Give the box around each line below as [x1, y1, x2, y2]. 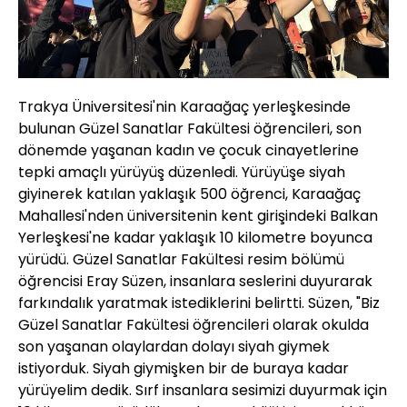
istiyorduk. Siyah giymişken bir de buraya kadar [18, 357, 349, 379]
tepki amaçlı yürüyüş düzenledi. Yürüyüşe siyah [18, 161, 345, 183]
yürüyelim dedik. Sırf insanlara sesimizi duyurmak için [18, 379, 387, 401]
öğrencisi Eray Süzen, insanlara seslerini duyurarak [18, 270, 372, 292]
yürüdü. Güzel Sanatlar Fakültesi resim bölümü [18, 248, 344, 270]
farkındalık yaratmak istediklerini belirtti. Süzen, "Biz [18, 292, 380, 313]
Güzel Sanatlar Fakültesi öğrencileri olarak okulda [18, 313, 369, 335]
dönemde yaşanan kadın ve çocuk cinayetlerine [18, 139, 359, 161]
